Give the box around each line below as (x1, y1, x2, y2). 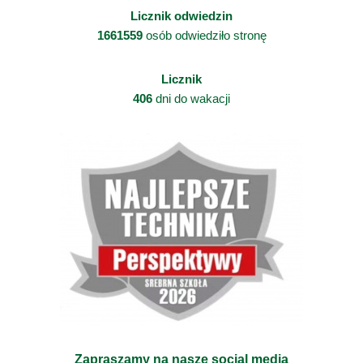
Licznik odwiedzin (130, 8, 233, 23)
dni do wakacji (152, 91, 230, 105)
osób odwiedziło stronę (142, 28, 267, 42)
